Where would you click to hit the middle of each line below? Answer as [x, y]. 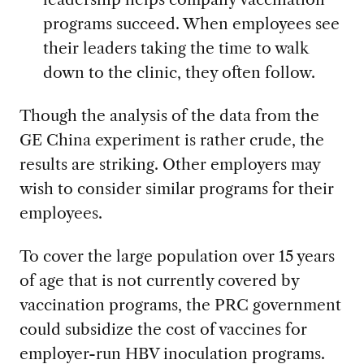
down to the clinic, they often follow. [179, 73]
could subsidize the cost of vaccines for [163, 329]
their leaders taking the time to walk [175, 48]
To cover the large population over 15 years [177, 256]
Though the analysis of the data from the [169, 116]
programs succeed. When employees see [191, 24]
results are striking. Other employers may [169, 165]
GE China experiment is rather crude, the [171, 140]
